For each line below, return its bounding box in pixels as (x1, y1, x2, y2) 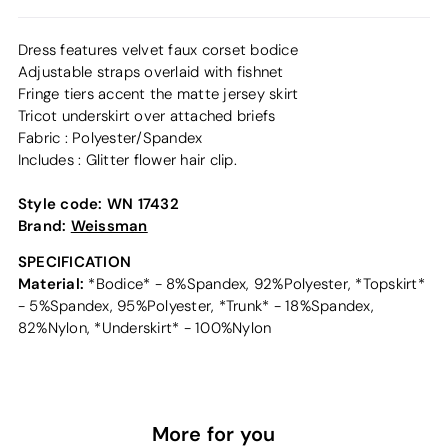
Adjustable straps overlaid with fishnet (17, 62, 284, 81)
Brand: (17, 215, 71, 235)
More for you (151, 421, 276, 446)
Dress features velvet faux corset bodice (17, 40, 298, 59)
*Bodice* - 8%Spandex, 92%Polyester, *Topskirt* (84, 274, 425, 293)
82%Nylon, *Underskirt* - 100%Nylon (17, 318, 272, 337)
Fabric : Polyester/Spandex (17, 128, 203, 147)
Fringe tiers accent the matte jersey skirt (17, 84, 299, 103)
